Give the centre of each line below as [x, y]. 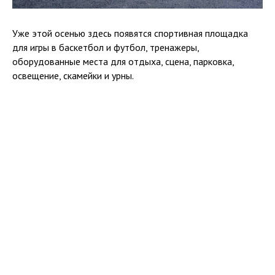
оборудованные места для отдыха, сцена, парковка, [123, 61]
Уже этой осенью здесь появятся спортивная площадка [130, 33]
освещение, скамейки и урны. [73, 75]
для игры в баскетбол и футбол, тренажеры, [106, 47]
